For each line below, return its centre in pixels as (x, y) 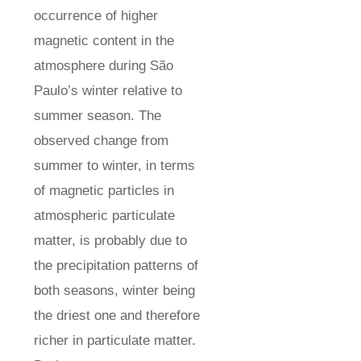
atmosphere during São (103, 66)
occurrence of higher (95, 16)
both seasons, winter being (114, 291)
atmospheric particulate (104, 216)
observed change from (101, 141)
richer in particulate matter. (114, 341)
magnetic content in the (104, 41)
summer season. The (97, 116)
